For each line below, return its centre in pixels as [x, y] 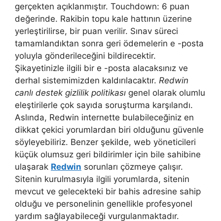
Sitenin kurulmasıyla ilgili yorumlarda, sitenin [102, 179]
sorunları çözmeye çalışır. [132, 166]
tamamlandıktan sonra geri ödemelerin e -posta [109, 43]
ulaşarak [33, 166]
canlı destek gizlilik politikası [70, 92]
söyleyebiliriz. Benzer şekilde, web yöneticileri [105, 142]
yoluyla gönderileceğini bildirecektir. [85, 55]
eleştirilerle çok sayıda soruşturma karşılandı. [104, 105]
